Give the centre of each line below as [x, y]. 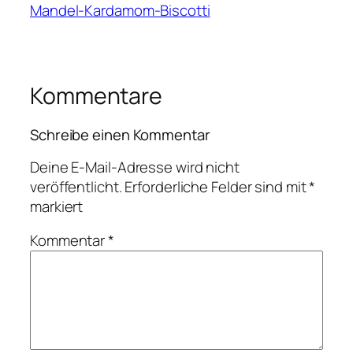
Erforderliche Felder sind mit [217, 186]
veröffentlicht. [76, 186]
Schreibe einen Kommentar [120, 135]
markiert [57, 206]
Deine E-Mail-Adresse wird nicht [135, 167]
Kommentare [96, 95]
